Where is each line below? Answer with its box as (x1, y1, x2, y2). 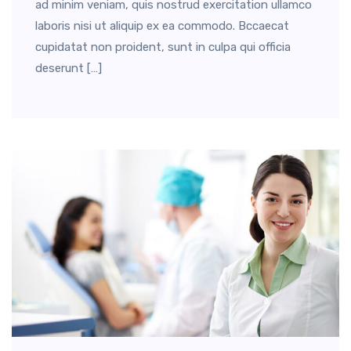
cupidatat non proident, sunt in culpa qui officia (35, 40, 291, 55)
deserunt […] (35, 61, 102, 76)
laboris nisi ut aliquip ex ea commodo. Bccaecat (35, 19, 289, 34)
